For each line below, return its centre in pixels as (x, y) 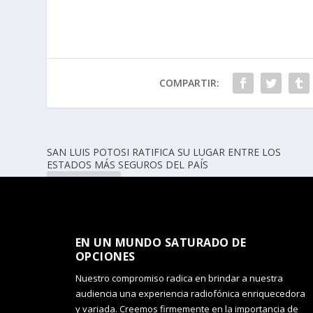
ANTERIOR (88, 185)
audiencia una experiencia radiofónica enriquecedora (190, 294)
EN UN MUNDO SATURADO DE (161, 243)
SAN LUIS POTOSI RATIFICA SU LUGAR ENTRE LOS (164, 152)
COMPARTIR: (189, 83)
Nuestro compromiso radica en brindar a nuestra (179, 278)
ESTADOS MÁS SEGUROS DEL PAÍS (128, 165)
